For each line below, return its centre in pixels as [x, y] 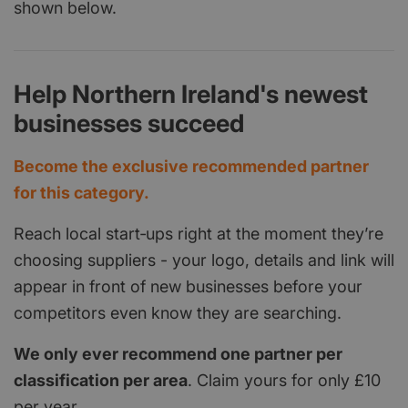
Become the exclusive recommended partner [191, 166]
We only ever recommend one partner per [178, 353]
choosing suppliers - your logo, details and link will [204, 260]
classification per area [101, 380]
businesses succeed [129, 123]
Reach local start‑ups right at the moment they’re [199, 233]
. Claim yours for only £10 [284, 380]
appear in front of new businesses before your [188, 286]
